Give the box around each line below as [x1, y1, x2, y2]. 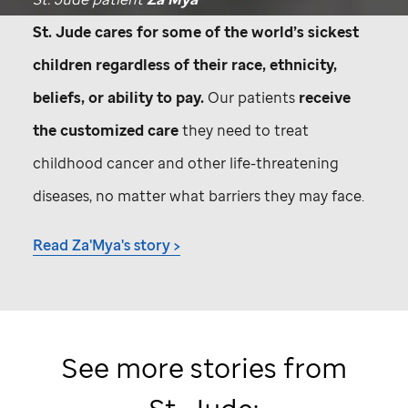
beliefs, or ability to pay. [33, 87, 204, 108]
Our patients [204, 87, 299, 108]
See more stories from [61, 349, 347, 387]
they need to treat [178, 120, 309, 141]
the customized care [33, 120, 178, 141]
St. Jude [33, 22, 91, 43]
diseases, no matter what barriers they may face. [33, 186, 364, 207]
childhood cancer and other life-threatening [33, 153, 339, 174]
